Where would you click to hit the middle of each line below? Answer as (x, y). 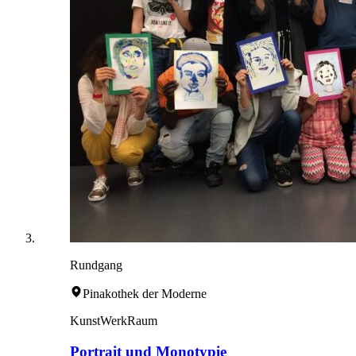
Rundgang (96, 265)
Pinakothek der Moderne (145, 294)
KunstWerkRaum (114, 321)
